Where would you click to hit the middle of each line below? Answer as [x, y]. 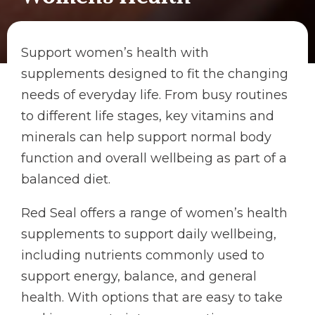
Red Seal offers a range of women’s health [154, 213]
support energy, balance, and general [139, 276]
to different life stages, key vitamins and [148, 116]
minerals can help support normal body [146, 137]
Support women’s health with [115, 53]
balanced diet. [66, 179]
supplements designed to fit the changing [155, 74]
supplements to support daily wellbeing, [149, 234]
